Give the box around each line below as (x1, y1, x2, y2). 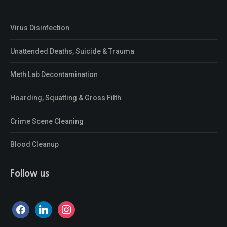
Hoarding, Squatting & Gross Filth (10, 94, 121, 102)
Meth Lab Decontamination (10, 70, 98, 79)
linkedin (34, 203, 61, 212)
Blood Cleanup (10, 140, 59, 149)
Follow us (10, 169, 49, 179)
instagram (57, 203, 92, 212)
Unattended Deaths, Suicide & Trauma (10, 47, 134, 56)
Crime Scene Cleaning (10, 117, 84, 126)
